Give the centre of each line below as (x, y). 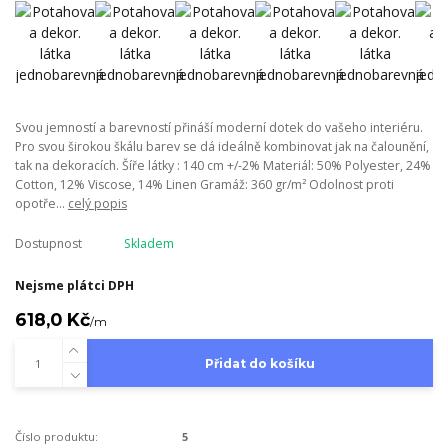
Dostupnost (48, 244)
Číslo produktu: (56, 436)
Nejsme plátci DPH (74, 286)
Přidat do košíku (259, 363)
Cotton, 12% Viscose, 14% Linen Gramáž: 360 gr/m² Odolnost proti (204, 184)
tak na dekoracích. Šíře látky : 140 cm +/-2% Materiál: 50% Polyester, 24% (223, 165)
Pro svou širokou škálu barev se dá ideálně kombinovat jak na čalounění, (222, 146)
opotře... (41, 203)
